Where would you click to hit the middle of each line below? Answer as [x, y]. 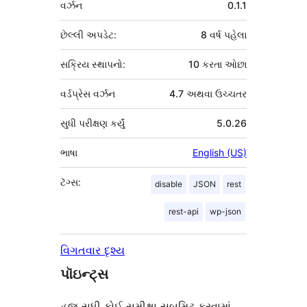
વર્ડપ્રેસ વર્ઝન [88, 94]
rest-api [184, 212]
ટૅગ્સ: [71, 182]
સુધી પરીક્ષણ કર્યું [93, 123]
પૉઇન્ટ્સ [84, 274]
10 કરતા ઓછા [218, 64]
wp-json [225, 212]
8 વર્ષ [211, 35]
